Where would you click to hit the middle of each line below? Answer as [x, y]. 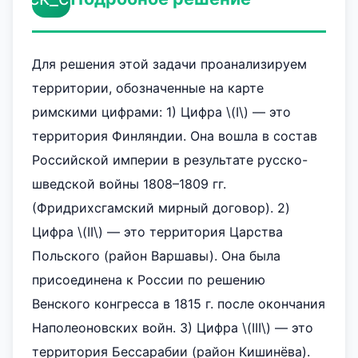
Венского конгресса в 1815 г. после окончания [179, 304]
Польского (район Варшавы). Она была [156, 256]
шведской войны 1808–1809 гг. [129, 184]
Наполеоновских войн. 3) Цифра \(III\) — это [173, 328]
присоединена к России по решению [149, 280]
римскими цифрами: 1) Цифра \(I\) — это [161, 112]
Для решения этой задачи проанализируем [169, 64]
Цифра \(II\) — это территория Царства [157, 232]
